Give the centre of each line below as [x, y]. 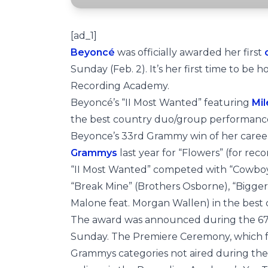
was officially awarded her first [190, 52]
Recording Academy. [120, 86]
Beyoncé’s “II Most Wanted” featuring [161, 103]
